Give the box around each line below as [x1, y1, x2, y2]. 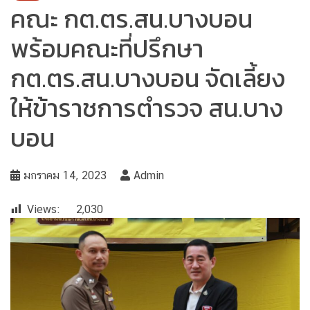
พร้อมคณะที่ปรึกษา [10, 29, 203, 67]
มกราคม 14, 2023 [24, 168, 107, 182]
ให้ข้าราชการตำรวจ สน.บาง [10, 89, 283, 127]
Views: [27, 202, 60, 216]
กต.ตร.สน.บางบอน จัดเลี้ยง [10, 59, 285, 97]
